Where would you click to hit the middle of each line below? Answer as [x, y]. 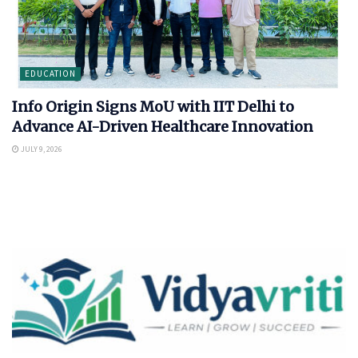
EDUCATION [50, 74]
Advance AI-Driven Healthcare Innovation [163, 127]
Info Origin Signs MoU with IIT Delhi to [153, 107]
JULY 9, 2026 [41, 149]
